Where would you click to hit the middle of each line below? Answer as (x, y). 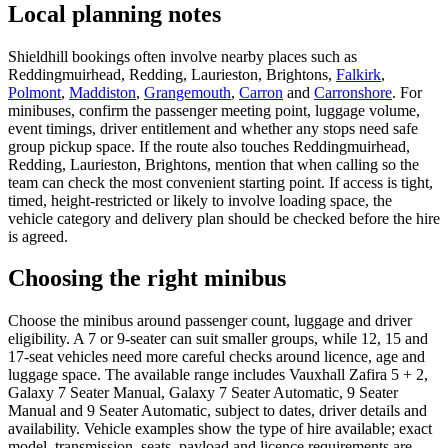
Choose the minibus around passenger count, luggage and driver (210, 321)
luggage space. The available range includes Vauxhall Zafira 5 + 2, (218, 375)
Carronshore (353, 92)
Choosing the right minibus (147, 278)
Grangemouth (187, 92)
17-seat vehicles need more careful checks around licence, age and (216, 357)
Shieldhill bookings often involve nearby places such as (182, 56)
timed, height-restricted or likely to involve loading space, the (200, 200)
